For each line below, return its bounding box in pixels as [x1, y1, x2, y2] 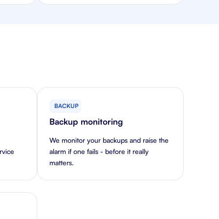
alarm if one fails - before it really [49, 147, 149, 155]
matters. [49, 158, 74, 167]
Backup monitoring [49, 116, 123, 127]
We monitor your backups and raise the [49, 136, 169, 144]
